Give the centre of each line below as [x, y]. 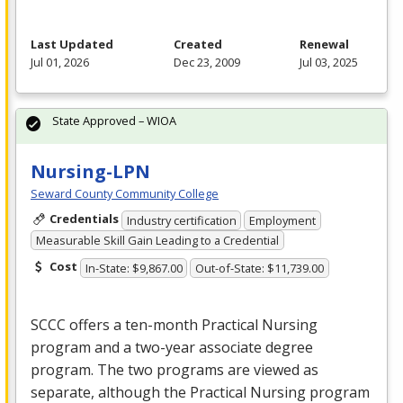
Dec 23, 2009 [206, 63]
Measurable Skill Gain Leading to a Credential [157, 241]
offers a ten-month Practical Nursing [192, 325]
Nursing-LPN [90, 172]
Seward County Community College [125, 194]
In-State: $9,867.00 [134, 269]
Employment [283, 220]
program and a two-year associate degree [172, 348]
